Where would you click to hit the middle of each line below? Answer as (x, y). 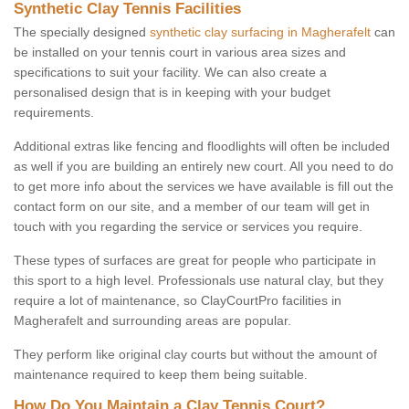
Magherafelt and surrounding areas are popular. (152, 321)
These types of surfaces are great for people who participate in (195, 261)
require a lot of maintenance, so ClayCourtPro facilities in (178, 301)
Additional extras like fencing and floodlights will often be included (202, 147)
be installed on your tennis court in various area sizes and (180, 52)
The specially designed (82, 32)
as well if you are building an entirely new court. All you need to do (204, 167)
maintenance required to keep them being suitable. (161, 375)
